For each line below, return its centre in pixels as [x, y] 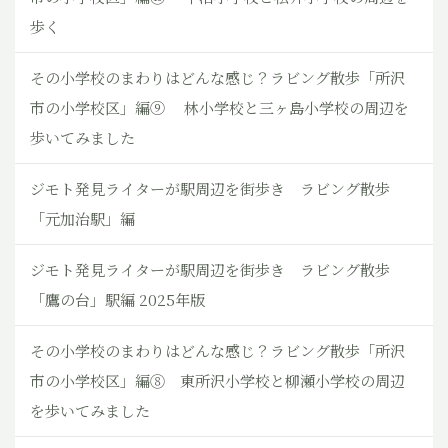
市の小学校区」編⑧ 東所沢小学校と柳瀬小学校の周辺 [217, 381]
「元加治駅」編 [82, 219]
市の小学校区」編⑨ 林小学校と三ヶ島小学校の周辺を [219, 108]
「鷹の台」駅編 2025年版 [117, 300]
